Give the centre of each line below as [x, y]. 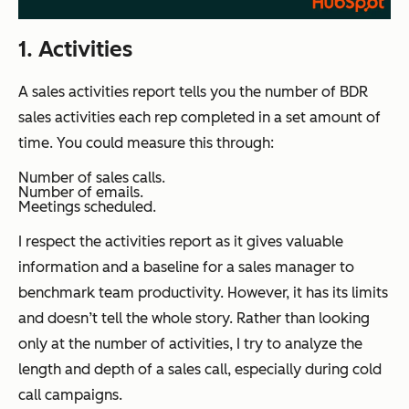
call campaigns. [70, 394]
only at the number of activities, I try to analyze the [190, 343]
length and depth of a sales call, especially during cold [200, 369]
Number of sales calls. [92, 177]
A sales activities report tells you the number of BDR [193, 91]
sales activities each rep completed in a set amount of [199, 117]
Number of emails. [81, 192]
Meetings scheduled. [87, 206]
